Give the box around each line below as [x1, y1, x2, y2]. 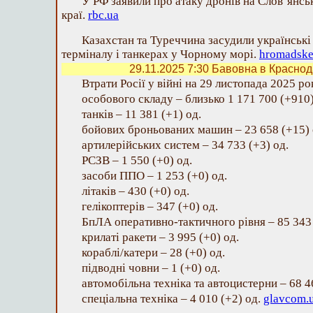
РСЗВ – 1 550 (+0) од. [82, 154, 192, 167]
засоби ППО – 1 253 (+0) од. [82, 169, 227, 182]
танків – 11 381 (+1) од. [82, 108, 201, 121]
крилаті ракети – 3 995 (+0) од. [82, 231, 239, 244]
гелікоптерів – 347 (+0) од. [82, 200, 218, 213]
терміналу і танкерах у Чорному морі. [61, 48, 259, 61]
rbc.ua [88, 8, 119, 22]
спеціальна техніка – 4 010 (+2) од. [82, 292, 263, 305]
